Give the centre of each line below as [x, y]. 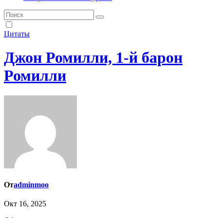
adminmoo [31, 184]
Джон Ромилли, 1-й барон [93, 58]
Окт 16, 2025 [25, 204]
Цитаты [17, 34]
